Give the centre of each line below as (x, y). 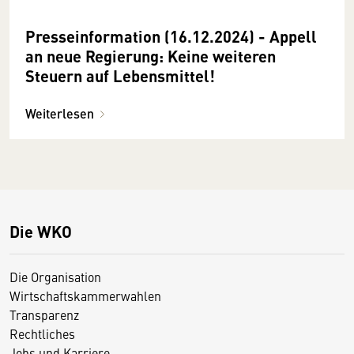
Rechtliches (42, 333)
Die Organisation (55, 276)
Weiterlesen (60, 113)
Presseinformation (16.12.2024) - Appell (171, 36)
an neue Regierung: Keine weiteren (151, 55)
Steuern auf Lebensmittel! (120, 75)
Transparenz (44, 314)
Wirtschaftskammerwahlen (85, 295)
